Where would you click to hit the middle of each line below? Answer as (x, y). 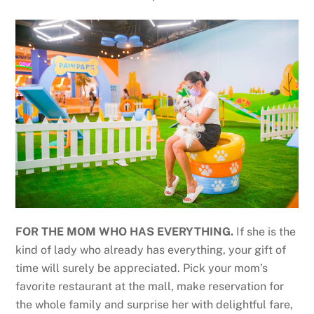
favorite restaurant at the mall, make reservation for (150, 287)
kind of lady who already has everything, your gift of (151, 250)
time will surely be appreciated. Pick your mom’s (142, 268)
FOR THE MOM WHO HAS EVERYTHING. (126, 232)
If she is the (266, 232)
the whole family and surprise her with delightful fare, (155, 305)
